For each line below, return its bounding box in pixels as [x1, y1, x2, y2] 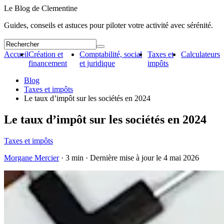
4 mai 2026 [163, 153, 199, 162]
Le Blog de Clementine [4, 4, 77, 12]
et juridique [79, 59, 115, 67]
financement [28, 59, 67, 67]
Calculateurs [181, 50, 220, 58]
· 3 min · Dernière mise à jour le [59, 153, 163, 162]
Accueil [4, 50, 28, 58]
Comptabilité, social [79, 50, 142, 58]
